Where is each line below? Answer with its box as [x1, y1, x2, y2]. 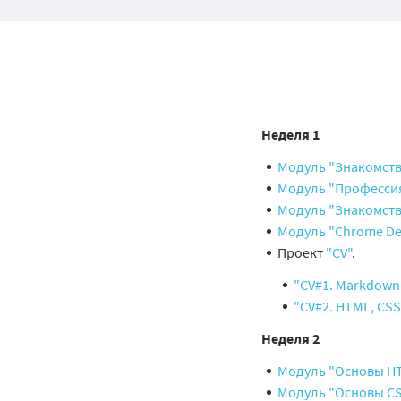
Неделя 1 [261, 125, 320, 143]
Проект [277, 243, 323, 261]
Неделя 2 [261, 329, 320, 347]
